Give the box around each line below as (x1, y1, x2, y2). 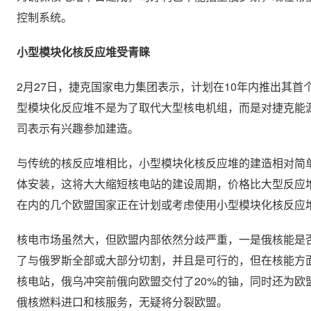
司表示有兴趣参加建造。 (17, 124, 139, 135)
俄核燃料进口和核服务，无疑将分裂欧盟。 (17, 297, 228, 309)
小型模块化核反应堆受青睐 (17, 47, 150, 59)
